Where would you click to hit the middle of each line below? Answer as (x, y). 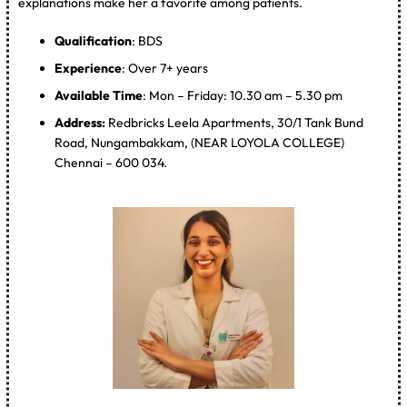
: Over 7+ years (165, 68)
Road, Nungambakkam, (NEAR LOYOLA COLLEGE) (200, 142)
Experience (89, 68)
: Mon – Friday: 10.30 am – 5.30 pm (243, 95)
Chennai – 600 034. (111, 162)
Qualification (94, 40)
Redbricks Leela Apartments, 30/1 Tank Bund (236, 122)
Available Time (99, 95)
